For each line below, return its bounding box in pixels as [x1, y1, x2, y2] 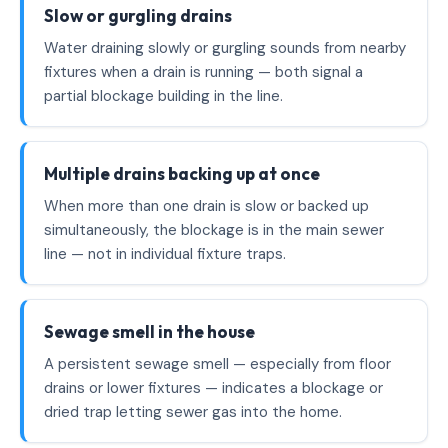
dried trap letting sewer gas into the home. [44, 402, 342, 422]
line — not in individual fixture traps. [44, 244, 286, 264]
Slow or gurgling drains [44, 5, 232, 26]
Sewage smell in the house [44, 321, 255, 342]
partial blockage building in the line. [44, 86, 283, 106]
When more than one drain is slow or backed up [44, 196, 369, 216]
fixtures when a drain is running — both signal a [44, 62, 363, 82]
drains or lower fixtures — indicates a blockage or [44, 378, 383, 398]
